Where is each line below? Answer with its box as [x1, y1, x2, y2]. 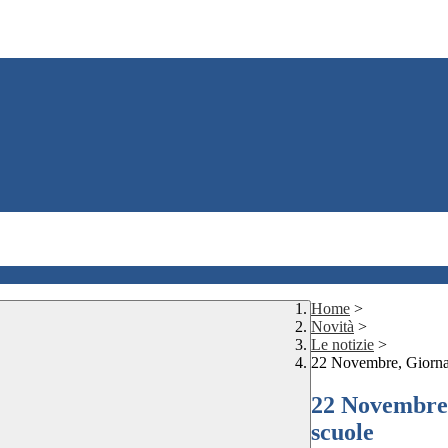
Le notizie [311, 336, 374, 354]
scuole [311, 419, 374, 446]
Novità [311, 318, 354, 336]
